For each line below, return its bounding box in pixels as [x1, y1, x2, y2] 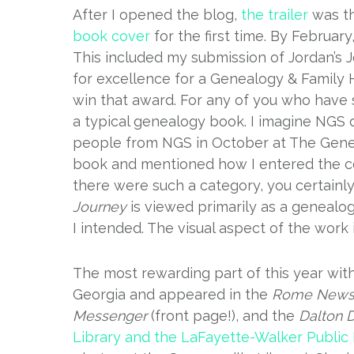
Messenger [73, 307, 147, 324]
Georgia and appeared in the [73, 286, 272, 303]
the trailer [241, 6, 308, 23]
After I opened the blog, [73, 6, 241, 23]
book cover [73, 28, 150, 44]
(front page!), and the [147, 307, 299, 324]
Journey [73, 198, 126, 215]
